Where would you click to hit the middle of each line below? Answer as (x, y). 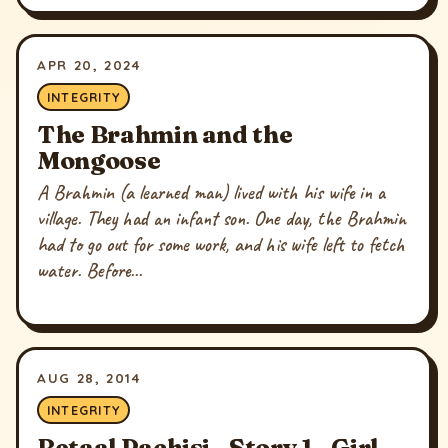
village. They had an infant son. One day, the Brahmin (222, 218)
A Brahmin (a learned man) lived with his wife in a (211, 192)
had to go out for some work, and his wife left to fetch (221, 244)
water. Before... (90, 270)
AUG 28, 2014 (89, 377)
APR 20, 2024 (89, 64)
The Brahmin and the (165, 134)
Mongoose (99, 160)
